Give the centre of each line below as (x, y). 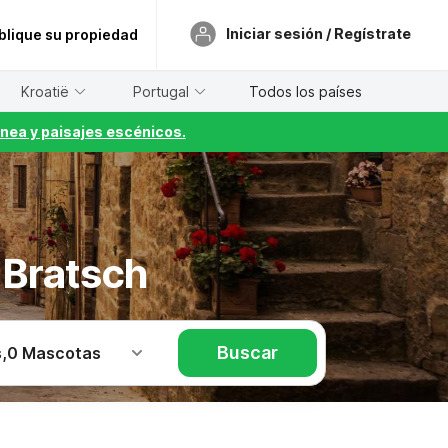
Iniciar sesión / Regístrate (318, 33)
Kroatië (45, 91)
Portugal (161, 91)
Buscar (247, 352)
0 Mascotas (54, 352)
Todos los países (305, 91)
